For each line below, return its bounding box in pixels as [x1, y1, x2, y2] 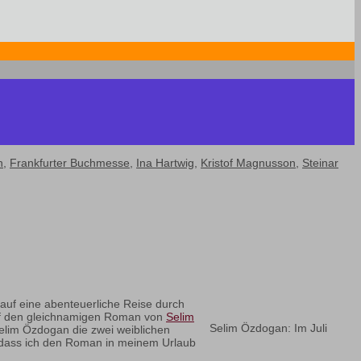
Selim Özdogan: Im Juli [210, 322, 327, 335]
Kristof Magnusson [201, 156, 296, 170]
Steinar [302, 156, 338, 170]
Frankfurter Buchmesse [10, 156, 130, 170]
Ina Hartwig [136, 156, 194, 170]
